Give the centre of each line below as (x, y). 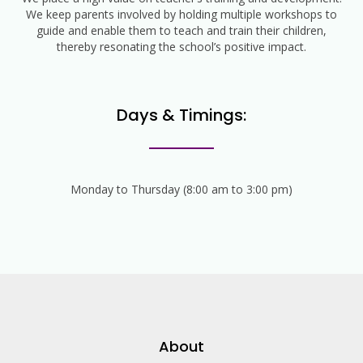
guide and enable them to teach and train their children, (181, 30)
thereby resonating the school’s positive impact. (181, 46)
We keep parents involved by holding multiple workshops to (181, 14)
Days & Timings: (181, 115)
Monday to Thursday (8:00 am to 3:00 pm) (181, 189)
